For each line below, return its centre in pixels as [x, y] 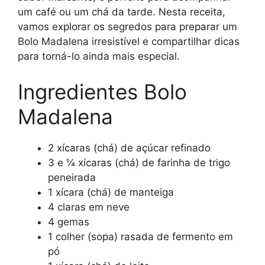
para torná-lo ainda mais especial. [99, 56]
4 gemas [69, 222]
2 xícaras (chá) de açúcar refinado [129, 148]
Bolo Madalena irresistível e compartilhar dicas [129, 42]
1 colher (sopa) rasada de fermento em [140, 236]
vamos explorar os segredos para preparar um [127, 27]
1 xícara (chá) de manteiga [111, 192]
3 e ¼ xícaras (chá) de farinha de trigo [139, 162]
